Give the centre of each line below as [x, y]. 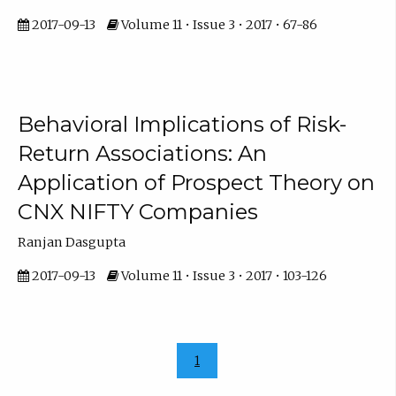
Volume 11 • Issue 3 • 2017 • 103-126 [222, 275]
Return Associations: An [142, 154]
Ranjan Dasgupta [71, 243]
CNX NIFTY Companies [137, 212]
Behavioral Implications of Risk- [182, 125]
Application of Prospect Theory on [196, 183]
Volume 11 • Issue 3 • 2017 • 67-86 [217, 24]
